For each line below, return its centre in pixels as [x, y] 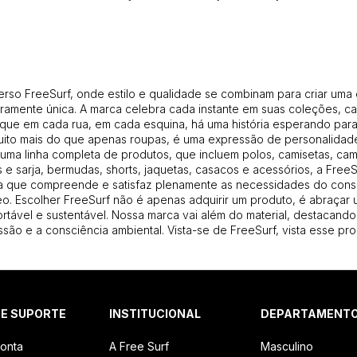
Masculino [286, 346]
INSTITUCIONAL [155, 314]
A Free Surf [139, 346]
